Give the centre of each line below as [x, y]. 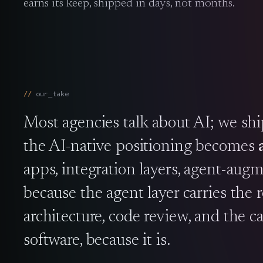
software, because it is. [97, 240]
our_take [52, 93]
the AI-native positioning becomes [141, 146]
